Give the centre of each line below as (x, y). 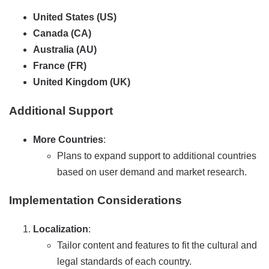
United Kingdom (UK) (82, 82)
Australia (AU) (65, 50)
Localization (61, 229)
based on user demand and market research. (152, 172)
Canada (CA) (62, 34)
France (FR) (60, 66)
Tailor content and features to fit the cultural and (157, 246)
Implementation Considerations (95, 201)
